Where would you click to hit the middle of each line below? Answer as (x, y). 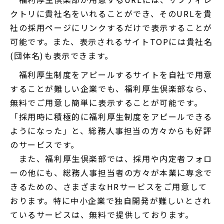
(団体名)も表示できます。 (62, 56)
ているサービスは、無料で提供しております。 (102, 215)
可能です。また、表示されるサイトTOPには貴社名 (111, 42)
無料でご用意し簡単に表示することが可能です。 (106, 103)
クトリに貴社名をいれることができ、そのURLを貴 (111, 14)
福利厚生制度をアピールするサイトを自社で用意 (111, 75)
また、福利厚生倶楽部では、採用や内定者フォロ (111, 159)
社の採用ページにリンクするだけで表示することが (111, 28)
